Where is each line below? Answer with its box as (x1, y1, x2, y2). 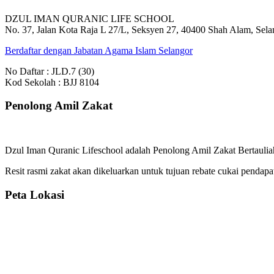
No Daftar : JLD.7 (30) (5, 65, 94, 76)
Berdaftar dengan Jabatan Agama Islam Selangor (5, 45, 193, 56)
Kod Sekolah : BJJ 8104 (5, 76, 99, 87)
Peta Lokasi (5, 188, 64, 201)
